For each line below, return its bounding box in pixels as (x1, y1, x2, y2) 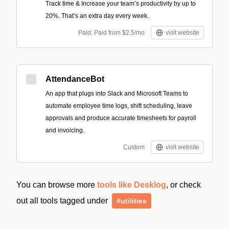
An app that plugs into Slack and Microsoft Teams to (45, 90, 188, 97)
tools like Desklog (97, 180, 166, 189)
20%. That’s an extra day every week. (45, 12, 149, 19)
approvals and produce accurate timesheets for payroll (45, 114, 196, 122)
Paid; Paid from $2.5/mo (78, 29, 145, 36)
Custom (123, 144, 145, 151)
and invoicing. (45, 127, 84, 134)
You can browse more (16, 180, 97, 189)
